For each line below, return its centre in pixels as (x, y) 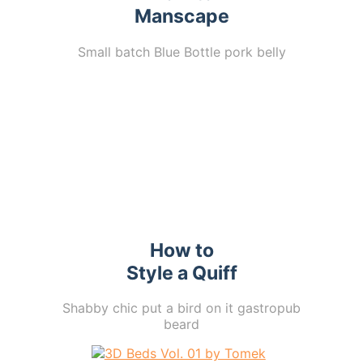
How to (181, 250)
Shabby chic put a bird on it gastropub (181, 307)
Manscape (181, 17)
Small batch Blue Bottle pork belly (181, 51)
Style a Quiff (181, 273)
